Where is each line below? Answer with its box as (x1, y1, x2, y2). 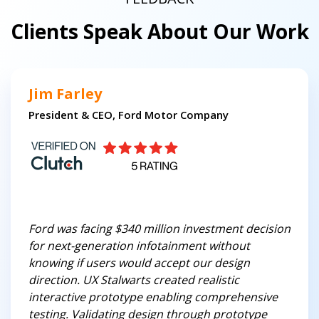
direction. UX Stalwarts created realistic (28, 272, 239, 288)
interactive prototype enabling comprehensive (28, 289, 278, 305)
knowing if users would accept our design (28, 255, 250, 271)
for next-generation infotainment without (28, 238, 250, 254)
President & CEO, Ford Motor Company (28, 108, 229, 122)
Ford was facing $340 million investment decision (28, 221, 291, 237)
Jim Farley (28, 84, 102, 104)
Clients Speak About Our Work (10, 18, 309, 46)
